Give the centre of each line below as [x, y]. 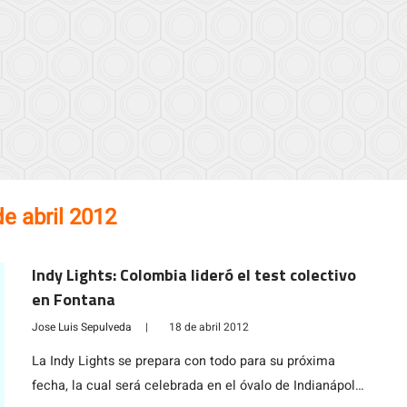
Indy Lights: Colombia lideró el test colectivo [194, 275]
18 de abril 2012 [208, 327]
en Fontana [73, 299]
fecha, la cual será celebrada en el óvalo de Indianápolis [198, 386]
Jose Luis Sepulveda [81, 327]
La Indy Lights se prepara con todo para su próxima [183, 361]
